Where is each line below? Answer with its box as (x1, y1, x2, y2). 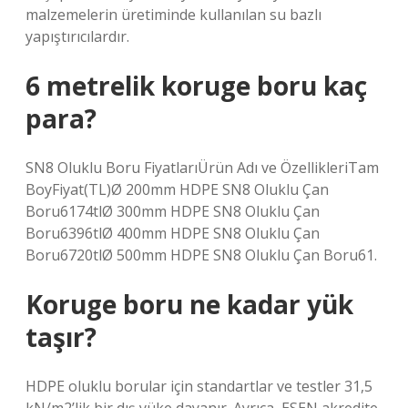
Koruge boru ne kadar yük (25, 287, 353, 321)
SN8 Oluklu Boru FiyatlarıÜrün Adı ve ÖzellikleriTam (25, 158, 379, 178)
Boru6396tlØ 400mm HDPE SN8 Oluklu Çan (25, 223, 320, 243)
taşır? (25, 320, 97, 354)
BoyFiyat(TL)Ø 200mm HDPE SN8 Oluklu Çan (25, 179, 329, 199)
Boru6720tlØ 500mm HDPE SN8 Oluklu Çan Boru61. (25, 245, 377, 265)
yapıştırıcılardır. (25, 26, 129, 46)
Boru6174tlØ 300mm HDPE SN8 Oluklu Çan (25, 201, 320, 221)
